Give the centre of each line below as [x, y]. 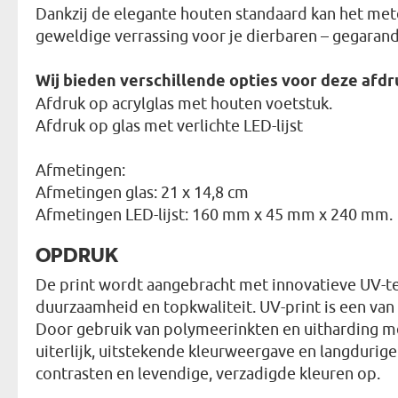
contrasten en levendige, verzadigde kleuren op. [208, 374]
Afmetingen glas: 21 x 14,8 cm [142, 192]
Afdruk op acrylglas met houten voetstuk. [184, 103]
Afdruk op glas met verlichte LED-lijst [169, 126]
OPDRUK [77, 254]
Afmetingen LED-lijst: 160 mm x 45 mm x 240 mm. [214, 215]
